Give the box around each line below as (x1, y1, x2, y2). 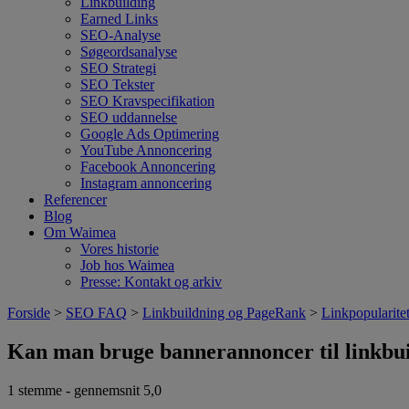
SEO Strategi (80, 60, 156, 76)
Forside (7, 305, 50, 320)
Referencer (44, 192, 107, 207)
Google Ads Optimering (80, 126, 219, 142)
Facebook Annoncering (80, 159, 215, 174)
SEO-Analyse (80, 27, 161, 43)
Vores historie (80, 241, 159, 257)
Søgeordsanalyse (80, 44, 177, 59)
